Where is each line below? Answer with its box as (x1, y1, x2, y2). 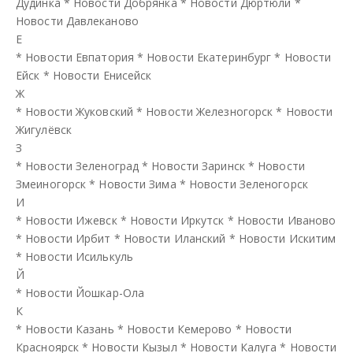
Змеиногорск (16, 176, 87, 191)
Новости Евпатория (25, 49, 134, 65)
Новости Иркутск (129, 212, 225, 228)
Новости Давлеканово (16, 13, 139, 28)
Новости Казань (25, 321, 114, 336)
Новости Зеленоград (25, 158, 139, 173)
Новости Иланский (123, 230, 226, 246)
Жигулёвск (16, 121, 72, 137)
